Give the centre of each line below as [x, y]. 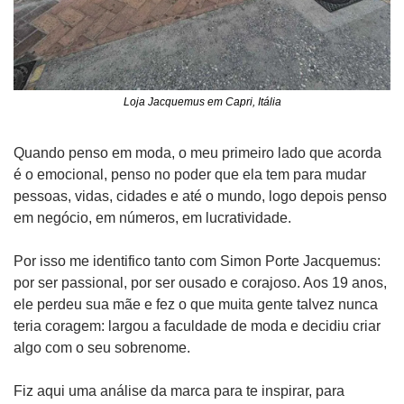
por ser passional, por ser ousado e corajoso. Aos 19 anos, [200, 282]
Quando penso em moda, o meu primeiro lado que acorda [197, 152]
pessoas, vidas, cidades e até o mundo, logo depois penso [200, 196]
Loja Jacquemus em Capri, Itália [202, 101]
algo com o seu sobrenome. [102, 347]
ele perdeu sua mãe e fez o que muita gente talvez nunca [196, 304]
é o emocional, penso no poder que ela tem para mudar [190, 174]
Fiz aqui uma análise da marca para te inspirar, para [179, 390]
